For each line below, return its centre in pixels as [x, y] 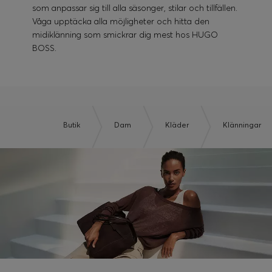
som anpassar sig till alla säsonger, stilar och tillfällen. [135, 8]
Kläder [177, 125]
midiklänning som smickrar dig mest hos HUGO [125, 35]
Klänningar [242, 125]
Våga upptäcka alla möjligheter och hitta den [121, 22]
